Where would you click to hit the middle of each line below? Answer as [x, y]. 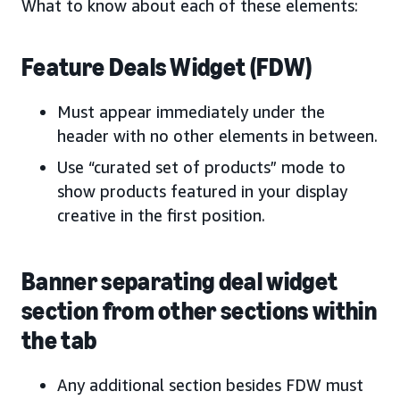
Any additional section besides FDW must [210, 385]
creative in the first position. [161, 216]
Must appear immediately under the [191, 112]
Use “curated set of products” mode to [201, 167]
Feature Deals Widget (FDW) [167, 68]
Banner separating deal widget [180, 282]
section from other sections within [199, 312]
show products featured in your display [202, 192]
